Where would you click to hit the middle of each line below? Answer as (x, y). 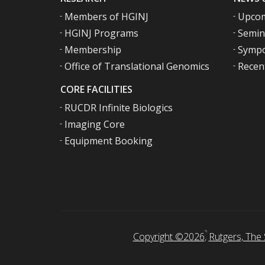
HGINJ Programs (101, 33)
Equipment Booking (109, 140)
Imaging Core (95, 124)
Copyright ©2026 (169, 236)
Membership (93, 49)
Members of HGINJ (106, 16)
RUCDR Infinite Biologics (119, 107)
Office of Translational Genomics (137, 66)
